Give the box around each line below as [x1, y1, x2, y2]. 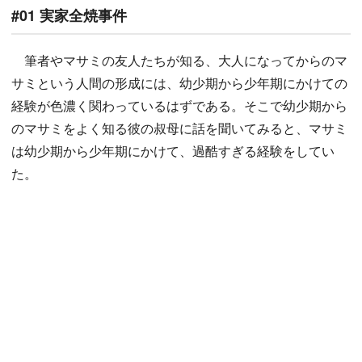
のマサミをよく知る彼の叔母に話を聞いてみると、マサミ [11, 119, 347, 138]
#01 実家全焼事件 [11, 5, 127, 27]
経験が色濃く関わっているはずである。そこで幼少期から [11, 96, 347, 116]
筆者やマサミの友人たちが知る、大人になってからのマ [11, 51, 347, 70]
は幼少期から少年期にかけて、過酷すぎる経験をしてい [11, 141, 335, 161]
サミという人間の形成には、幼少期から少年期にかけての [11, 74, 347, 93]
